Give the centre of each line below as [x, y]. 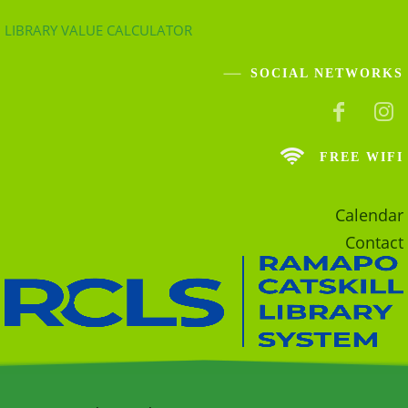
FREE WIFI [362, 158]
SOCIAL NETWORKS [327, 73]
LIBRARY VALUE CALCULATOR [98, 30]
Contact [374, 243]
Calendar [369, 215]
